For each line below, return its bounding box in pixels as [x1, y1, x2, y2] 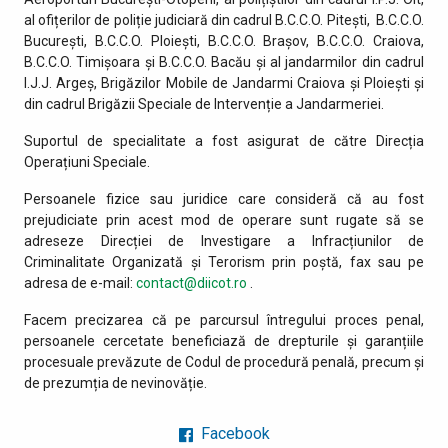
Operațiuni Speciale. [24, 153, 150, 170]
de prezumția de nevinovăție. [24, 374, 207, 391]
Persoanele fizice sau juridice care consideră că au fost [24, 190, 424, 207]
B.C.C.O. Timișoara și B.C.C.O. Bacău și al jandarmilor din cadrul [24, 53, 424, 70]
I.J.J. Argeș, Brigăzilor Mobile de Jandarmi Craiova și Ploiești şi [24, 74, 424, 91]
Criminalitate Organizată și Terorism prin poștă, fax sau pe [24, 253, 424, 270]
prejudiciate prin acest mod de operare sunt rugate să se [24, 211, 424, 228]
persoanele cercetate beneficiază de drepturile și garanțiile [24, 332, 424, 349]
